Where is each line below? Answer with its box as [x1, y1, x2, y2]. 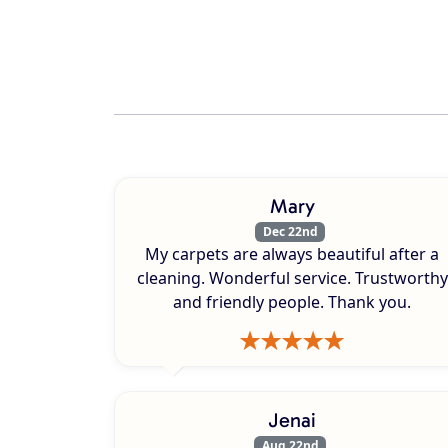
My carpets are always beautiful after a [145, 242, 439, 265]
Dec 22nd [262, 222, 318, 240]
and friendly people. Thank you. [173, 290, 411, 313]
